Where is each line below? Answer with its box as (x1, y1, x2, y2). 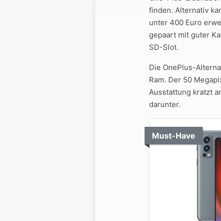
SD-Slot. (149, 42, 179, 52)
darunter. (149, 99, 181, 109)
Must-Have (152, 130, 195, 141)
